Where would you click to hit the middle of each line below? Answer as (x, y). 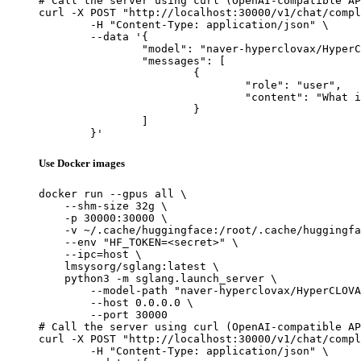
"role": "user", (142, 85)
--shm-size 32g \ (103, 206)
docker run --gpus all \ (113, 194)
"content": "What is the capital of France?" (142, 97)
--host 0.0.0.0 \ (116, 303)
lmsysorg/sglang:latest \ (129, 267)
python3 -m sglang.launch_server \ (158, 279)
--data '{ (64, 36)
